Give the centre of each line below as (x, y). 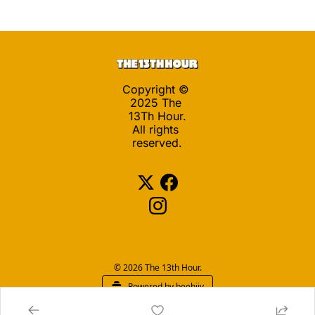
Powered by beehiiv (166, 286)
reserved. (157, 142)
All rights (156, 129)
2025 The (155, 102)
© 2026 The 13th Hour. (157, 267)
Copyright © (155, 89)
